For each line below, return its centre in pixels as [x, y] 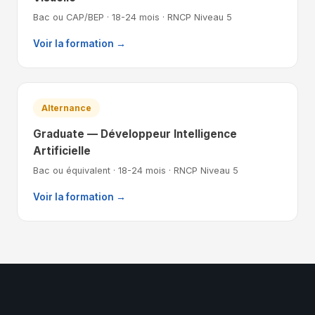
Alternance [66, 108]
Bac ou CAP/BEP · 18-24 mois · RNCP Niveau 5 [133, 17]
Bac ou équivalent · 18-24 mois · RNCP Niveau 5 [136, 170]
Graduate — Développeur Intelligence [135, 134]
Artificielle [62, 150]
